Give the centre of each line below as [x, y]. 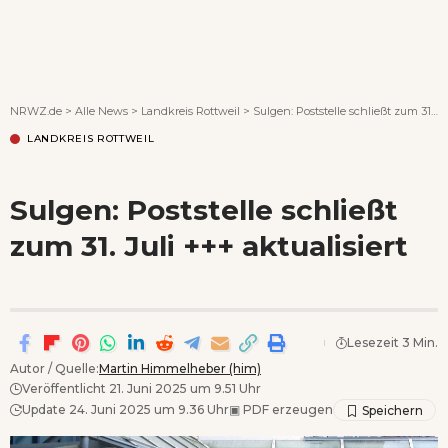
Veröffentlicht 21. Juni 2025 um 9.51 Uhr [141, 388]
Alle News [101, 110]
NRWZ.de [36, 110]
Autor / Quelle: [54, 368]
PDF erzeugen [286, 409]
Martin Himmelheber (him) [180, 368]
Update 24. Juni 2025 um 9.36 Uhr [125, 409]
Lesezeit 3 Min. [392, 342]
